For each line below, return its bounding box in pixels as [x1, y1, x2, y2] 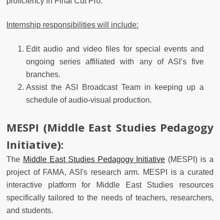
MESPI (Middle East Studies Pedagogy [6, 119, 214, 135]
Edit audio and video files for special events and [26, 44, 204, 53]
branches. [26, 70, 60, 79]
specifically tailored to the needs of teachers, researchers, [6, 193, 214, 202]
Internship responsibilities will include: [6, 20, 138, 29]
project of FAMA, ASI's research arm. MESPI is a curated [6, 167, 214, 176]
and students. [6, 206, 53, 215]
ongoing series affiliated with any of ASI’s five [26, 57, 204, 66]
